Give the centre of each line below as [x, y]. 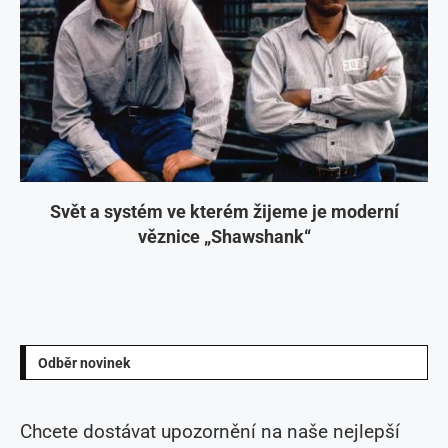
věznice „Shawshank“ [224, 236]
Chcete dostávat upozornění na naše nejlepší [210, 431]
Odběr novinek [84, 362]
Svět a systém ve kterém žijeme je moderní [224, 211]
